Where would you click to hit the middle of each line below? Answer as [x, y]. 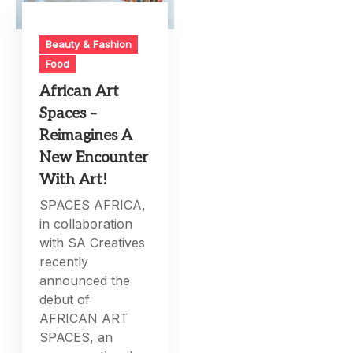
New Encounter [94, 158]
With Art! [74, 180]
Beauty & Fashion [89, 45]
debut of [65, 300]
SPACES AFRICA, [93, 205]
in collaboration [86, 224]
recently [64, 262]
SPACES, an [76, 338]
